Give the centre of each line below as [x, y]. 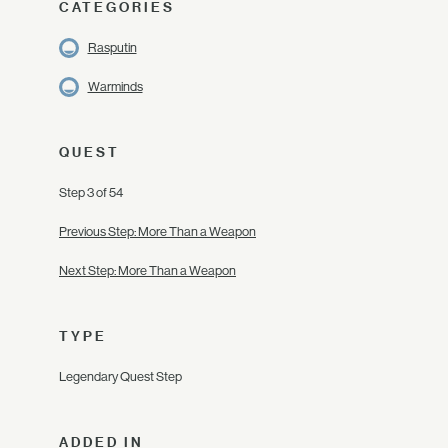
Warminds [115, 86]
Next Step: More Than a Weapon [147, 270]
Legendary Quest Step [120, 376]
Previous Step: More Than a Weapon [157, 231]
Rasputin [112, 47]
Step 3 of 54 [91, 192]
